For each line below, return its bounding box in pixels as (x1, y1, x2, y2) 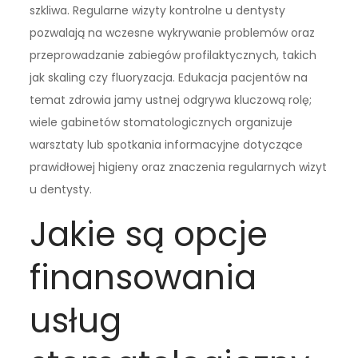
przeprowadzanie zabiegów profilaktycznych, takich (30, 46, 317, 63)
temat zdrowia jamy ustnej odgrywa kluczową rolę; (30, 91, 312, 108)
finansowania (30, 253, 257, 301)
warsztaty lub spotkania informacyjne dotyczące (30, 136, 304, 153)
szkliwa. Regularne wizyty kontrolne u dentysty (30, 2, 286, 18)
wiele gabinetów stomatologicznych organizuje (30, 113, 293, 130)
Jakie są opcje (30, 210, 268, 258)
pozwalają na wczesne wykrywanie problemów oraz (30, 24, 316, 41)
